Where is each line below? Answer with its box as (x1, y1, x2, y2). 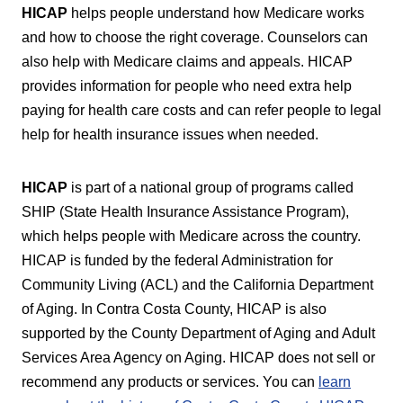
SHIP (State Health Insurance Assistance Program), (22, 203, 349, 219)
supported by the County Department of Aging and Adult (22, 325, 375, 341)
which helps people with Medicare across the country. (22, 228, 361, 244)
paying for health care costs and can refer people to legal (22, 102, 381, 118)
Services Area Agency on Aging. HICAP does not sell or (22, 349, 375, 365)
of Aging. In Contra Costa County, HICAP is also (22, 300, 327, 317)
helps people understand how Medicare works (67, 4, 364, 21)
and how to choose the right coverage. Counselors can (22, 29, 368, 45)
